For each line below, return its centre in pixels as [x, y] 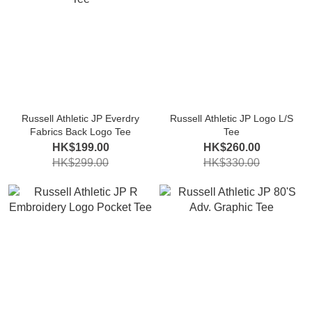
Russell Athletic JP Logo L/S [232, 118]
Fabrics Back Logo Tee [80, 132]
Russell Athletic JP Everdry [80, 118]
